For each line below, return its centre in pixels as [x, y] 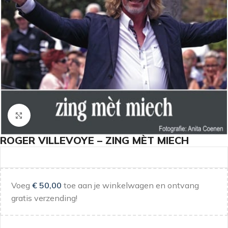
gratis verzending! [44, 198]
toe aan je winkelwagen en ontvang [130, 185]
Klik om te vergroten [66, 115]
